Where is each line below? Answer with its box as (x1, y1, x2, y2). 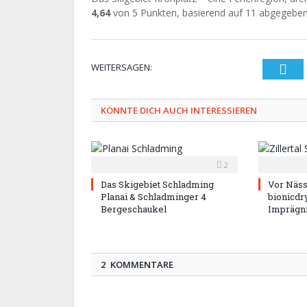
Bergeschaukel (101, 203, 167, 216)
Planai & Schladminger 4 (101, 191, 206, 204)
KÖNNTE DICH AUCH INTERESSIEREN (101, 104, 257, 117)
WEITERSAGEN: (91, 61, 152, 74)
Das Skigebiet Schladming (101, 178, 214, 191)
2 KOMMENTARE (101, 258, 173, 271)
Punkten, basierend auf (138, 6, 245, 20)
